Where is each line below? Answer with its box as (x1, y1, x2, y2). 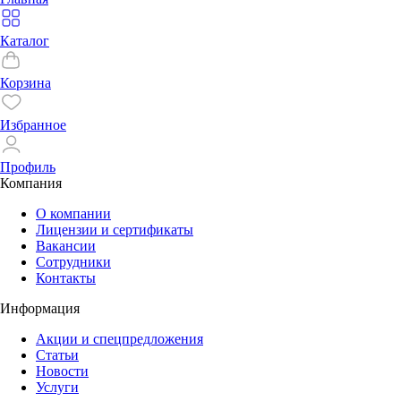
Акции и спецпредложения (36, 331, 203, 347)
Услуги (36, 380, 79, 396)
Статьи (36, 347, 79, 363)
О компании (36, 206, 111, 222)
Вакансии (36, 238, 96, 254)
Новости (36, 363, 89, 380)
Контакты (36, 270, 96, 286)
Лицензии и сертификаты (36, 222, 193, 238)
